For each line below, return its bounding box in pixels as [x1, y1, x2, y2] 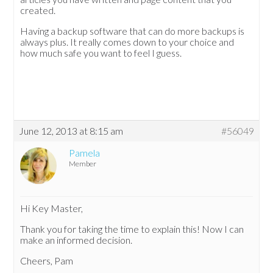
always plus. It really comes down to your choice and [20, 36, 235, 48]
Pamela [69, 147, 101, 159]
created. [20, 4, 56, 16]
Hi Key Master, [20, 202, 83, 214]
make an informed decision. [20, 234, 133, 246]
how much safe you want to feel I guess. [20, 47, 182, 59]
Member [69, 159, 97, 169]
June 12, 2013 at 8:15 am [19, 125, 124, 137]
